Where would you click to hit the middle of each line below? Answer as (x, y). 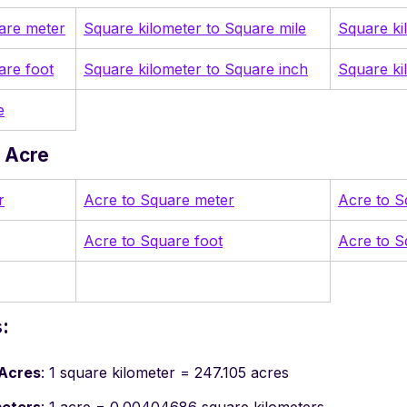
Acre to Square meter (159, 200)
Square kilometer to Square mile (195, 29)
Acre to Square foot (153, 241)
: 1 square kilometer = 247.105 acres (165, 373)
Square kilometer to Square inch (196, 69)
